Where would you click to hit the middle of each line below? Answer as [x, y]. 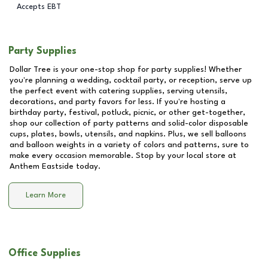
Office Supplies [45, 253]
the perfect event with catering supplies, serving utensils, [118, 91]
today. [87, 166]
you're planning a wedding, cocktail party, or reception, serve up [131, 80]
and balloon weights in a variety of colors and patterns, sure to [129, 145]
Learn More [46, 196]
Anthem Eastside [42, 166]
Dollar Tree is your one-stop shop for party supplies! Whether [126, 69]
